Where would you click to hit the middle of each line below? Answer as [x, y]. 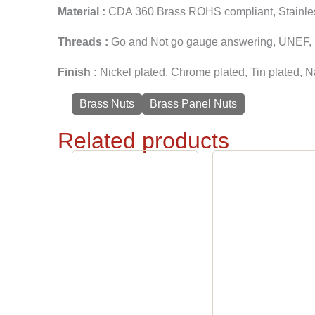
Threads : [83, 42]
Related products [143, 141]
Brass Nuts [107, 104]
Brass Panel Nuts [193, 104]
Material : [82, 12]
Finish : [77, 72]
